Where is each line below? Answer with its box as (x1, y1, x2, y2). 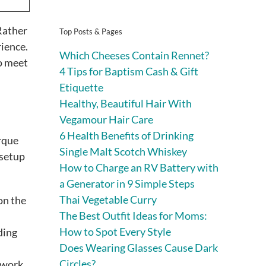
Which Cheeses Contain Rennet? (59, 48, 209, 62)
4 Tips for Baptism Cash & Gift (59, 64, 198, 78)
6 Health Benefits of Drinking (59, 128, 194, 142)
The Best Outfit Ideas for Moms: (59, 208, 207, 222)
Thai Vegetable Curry (59, 192, 157, 206)
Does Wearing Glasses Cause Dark (59, 240, 218, 254)
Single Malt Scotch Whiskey (59, 144, 187, 158)
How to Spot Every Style (59, 224, 171, 238)
